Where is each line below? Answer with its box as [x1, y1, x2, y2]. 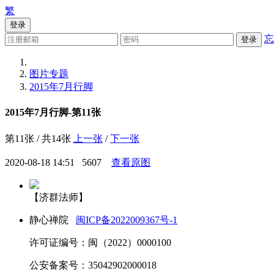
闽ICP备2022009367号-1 [76, 214, 177, 225]
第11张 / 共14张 [5, 133, 71, 144]
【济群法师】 [29, 191, 88, 202]
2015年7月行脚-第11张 [5, 107, 101, 118]
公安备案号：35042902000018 [29, 259, 157, 270]
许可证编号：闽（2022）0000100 [29, 237, 171, 248]
